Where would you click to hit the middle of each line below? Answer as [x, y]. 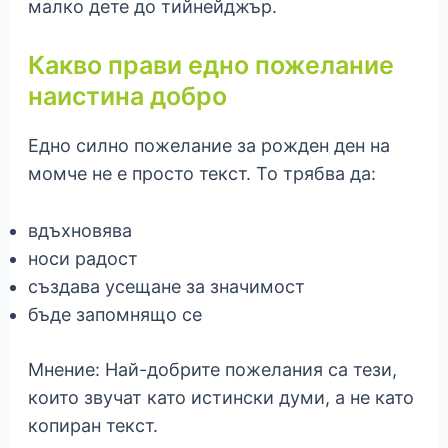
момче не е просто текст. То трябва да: [201, 173]
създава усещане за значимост [166, 286]
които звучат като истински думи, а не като [220, 397]
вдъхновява [79, 230]
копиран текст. [92, 425]
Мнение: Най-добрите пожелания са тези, [212, 369]
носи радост [82, 258]
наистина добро [127, 95]
